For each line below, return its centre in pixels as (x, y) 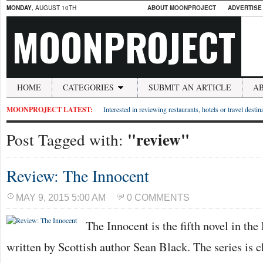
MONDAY (19, 8)
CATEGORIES (88, 87)
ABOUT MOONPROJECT (182, 8)
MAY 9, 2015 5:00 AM (61, 198)
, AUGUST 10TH (54, 8)
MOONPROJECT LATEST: (50, 109)
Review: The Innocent (78, 176)
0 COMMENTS (158, 198)
